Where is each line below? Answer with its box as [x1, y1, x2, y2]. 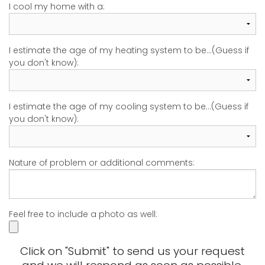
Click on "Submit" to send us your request [20, 243, 245, 260]
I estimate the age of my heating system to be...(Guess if [9, 44, 249, 57]
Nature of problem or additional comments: [9, 157, 195, 169]
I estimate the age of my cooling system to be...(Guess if [9, 101, 248, 113]
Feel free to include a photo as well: [9, 208, 157, 221]
